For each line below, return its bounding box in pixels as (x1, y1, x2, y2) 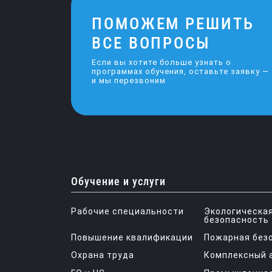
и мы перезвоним (92, 76, 166, 85)
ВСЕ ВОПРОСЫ (92, 33, 211, 53)
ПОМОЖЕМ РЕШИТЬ (92, 14, 254, 33)
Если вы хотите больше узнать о (92, 58, 231, 67)
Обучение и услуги (71, 175, 166, 188)
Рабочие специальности (71, 206, 184, 216)
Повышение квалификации (71, 233, 193, 242)
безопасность (203, 215, 269, 225)
